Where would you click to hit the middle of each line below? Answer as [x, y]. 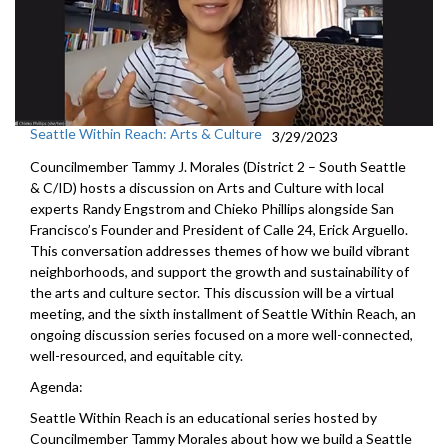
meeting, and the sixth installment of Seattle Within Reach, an [223, 314]
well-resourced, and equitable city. [136, 356]
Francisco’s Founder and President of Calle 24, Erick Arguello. [219, 230]
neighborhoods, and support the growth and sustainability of [219, 272]
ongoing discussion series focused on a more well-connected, [221, 335]
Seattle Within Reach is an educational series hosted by [203, 418]
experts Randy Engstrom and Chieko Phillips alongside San [212, 209]
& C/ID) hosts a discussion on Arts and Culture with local [207, 188]
